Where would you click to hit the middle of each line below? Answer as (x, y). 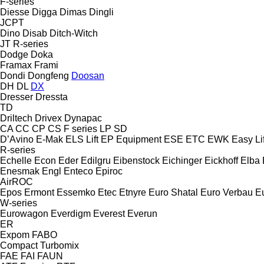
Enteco (78, 171)
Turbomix (60, 245)
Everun (142, 213)
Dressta (52, 97)
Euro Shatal (173, 192)
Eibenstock (136, 160)
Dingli (101, 12)
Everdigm (71, 213)
